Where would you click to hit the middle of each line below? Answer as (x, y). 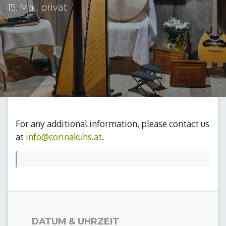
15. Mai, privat (37, 7)
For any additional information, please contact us (112, 124)
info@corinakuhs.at (64, 137)
